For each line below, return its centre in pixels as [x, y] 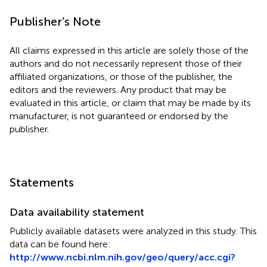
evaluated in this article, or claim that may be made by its [130, 103]
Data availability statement [77, 212]
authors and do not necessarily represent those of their [126, 63]
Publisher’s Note [55, 21]
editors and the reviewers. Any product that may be [118, 89]
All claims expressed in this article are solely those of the [129, 50]
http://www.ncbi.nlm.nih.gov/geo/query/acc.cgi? [122, 257]
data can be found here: [60, 244]
